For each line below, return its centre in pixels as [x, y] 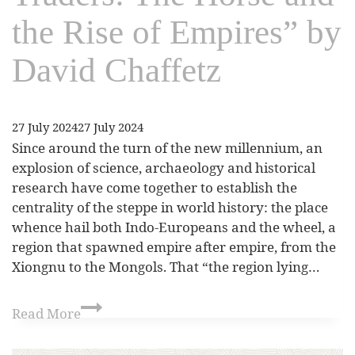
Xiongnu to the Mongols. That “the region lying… [166, 266]
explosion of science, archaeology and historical [164, 167]
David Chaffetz [116, 70]
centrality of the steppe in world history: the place [170, 207]
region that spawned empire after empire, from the [174, 246]
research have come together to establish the [155, 187]
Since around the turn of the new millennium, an [167, 147]
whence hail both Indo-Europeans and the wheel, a [174, 227]
